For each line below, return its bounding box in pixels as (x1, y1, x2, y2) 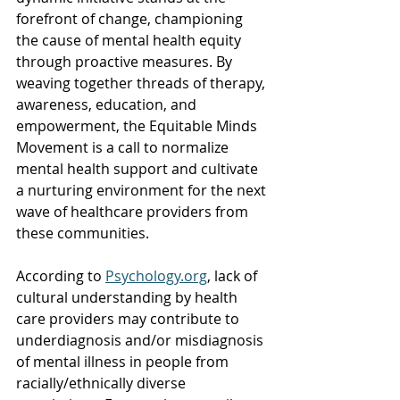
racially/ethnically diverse (16, 373, 189, 393)
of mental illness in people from (16, 352, 232, 371)
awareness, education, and (16, 95, 200, 114)
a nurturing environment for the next (16, 180, 270, 200)
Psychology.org (105, 266, 207, 286)
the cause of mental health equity (16, 30, 245, 50)
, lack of (207, 266, 261, 286)
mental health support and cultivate (16, 159, 262, 179)
